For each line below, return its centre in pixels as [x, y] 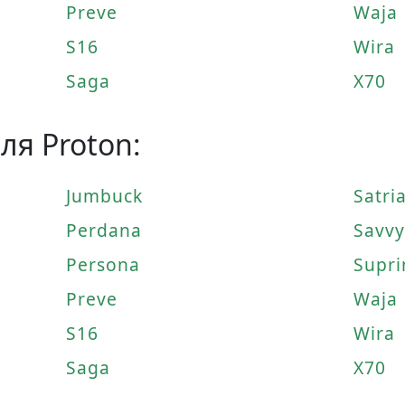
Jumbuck [105, 195]
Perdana [104, 230]
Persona [104, 264]
